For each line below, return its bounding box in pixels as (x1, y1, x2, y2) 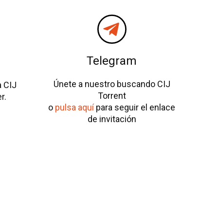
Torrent (97, 91, 126, 101)
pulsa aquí (55, 102, 94, 113)
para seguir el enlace (94, 102, 176, 113)
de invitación (87, 114, 136, 125)
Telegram (87, 54, 137, 68)
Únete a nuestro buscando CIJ (53, 79, 170, 90)
